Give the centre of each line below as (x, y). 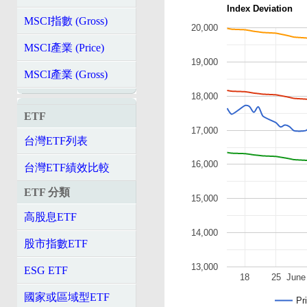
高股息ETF (50, 217)
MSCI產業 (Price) (64, 48)
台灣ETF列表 (56, 141)
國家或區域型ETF (67, 297)
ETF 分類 (47, 192)
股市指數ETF (56, 244)
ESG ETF (46, 270)
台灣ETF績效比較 (67, 168)
